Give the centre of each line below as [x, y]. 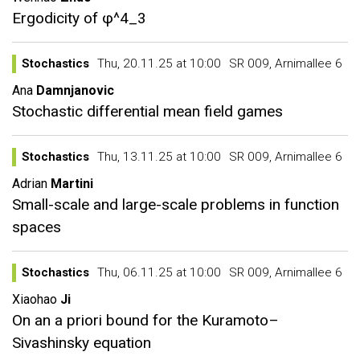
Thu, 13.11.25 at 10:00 [159, 157]
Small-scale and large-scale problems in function [176, 205]
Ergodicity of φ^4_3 [79, 18]
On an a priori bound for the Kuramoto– [145, 320]
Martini [72, 184]
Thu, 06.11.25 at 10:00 [159, 272]
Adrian [30, 184]
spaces [37, 227]
